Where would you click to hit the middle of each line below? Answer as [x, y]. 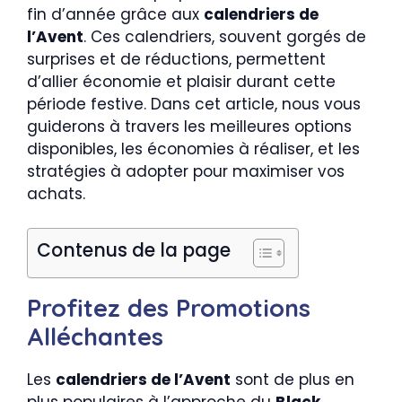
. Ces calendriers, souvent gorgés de [225, 36]
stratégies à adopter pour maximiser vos [186, 171]
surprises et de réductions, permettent [176, 59]
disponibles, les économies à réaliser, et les [193, 149]
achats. [56, 193]
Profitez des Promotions [169, 308]
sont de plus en [293, 380]
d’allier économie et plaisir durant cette [181, 81]
